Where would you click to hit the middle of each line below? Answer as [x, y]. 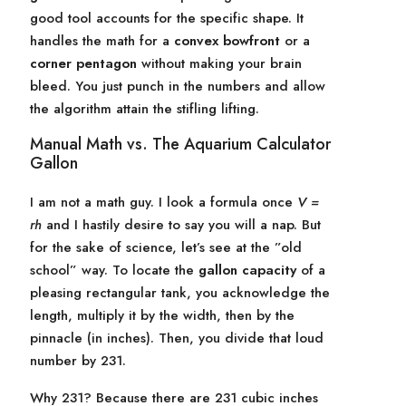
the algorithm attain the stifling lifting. [145, 109]
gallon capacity [247, 270]
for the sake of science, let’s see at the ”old [166, 247]
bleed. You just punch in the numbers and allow [178, 86]
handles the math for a [102, 41]
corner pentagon [83, 63]
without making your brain [219, 63]
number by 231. [78, 361]
